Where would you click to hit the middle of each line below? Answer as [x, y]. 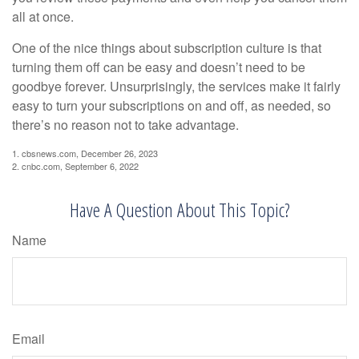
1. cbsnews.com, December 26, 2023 [85, 153]
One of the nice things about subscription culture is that [167, 47]
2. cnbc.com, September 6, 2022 [75, 165]
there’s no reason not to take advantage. [125, 124]
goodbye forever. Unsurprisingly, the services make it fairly [176, 86]
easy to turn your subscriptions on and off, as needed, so [171, 105]
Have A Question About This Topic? [179, 209]
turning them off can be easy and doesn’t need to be [159, 67]
